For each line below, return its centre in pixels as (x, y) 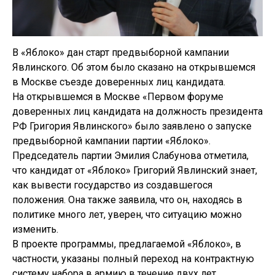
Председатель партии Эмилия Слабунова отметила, (130, 156)
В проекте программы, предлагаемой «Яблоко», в (127, 244)
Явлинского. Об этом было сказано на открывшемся (134, 67)
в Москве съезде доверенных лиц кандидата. (119, 82)
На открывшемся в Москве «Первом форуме (118, 97)
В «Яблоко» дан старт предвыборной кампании (121, 52)
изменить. (35, 229)
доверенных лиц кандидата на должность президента (137, 111)
